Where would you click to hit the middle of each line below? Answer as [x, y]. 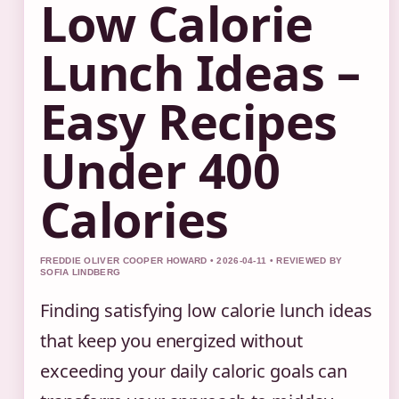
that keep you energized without [171, 341]
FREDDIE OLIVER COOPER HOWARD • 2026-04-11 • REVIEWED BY [191, 261]
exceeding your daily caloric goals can [194, 371]
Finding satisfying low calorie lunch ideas [206, 311]
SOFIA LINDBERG [81, 273]
